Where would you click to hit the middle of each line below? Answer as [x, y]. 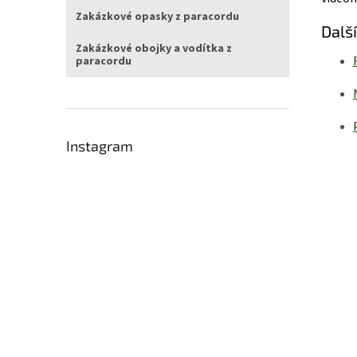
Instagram [100, 146]
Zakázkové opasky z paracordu [157, 17]
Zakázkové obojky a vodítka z [154, 49]
